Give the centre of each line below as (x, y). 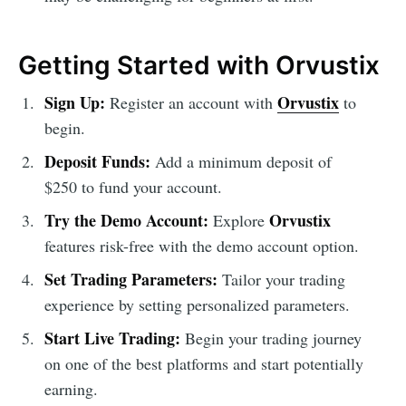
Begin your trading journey (271, 338)
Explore (238, 220)
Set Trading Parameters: (130, 279)
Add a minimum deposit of (241, 161)
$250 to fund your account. (133, 186)
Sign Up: (74, 102)
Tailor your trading (281, 279)
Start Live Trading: (112, 338)
